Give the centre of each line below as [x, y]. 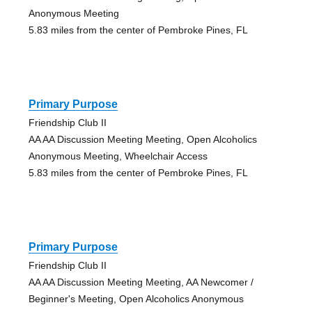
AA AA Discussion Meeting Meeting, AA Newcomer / [141, 282]
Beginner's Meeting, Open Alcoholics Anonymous [136, 299]
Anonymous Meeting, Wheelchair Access [118, 156]
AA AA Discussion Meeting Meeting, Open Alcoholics [142, 140]
